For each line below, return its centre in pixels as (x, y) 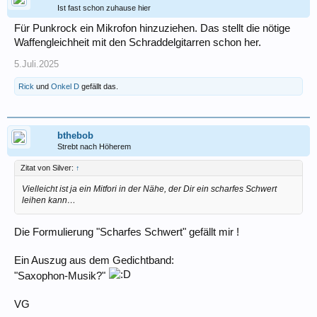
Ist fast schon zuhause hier (104, 7)
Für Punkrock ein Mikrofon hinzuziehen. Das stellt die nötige (152, 28)
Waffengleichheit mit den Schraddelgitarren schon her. (138, 42)
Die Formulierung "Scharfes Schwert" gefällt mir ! (127, 232)
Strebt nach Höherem (94, 146)
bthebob (75, 135)
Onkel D (65, 86)
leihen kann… (49, 200)
